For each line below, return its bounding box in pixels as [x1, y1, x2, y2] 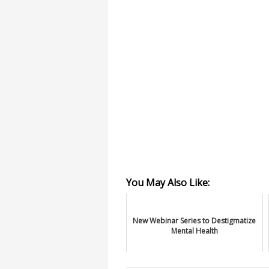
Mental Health [171, 226, 218, 236]
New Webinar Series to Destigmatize [133, 216, 256, 226]
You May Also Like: [126, 176, 210, 189]
